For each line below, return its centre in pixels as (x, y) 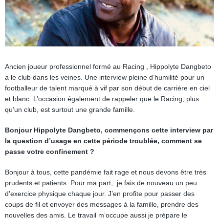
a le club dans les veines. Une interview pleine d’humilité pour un (105, 77)
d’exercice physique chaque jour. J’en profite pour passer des (100, 194)
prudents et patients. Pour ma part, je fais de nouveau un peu (101, 183)
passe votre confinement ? (50, 152)
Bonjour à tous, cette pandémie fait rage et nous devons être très (106, 172)
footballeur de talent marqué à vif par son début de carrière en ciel (107, 88)
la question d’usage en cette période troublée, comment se (103, 141)
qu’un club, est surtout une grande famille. (70, 109)
